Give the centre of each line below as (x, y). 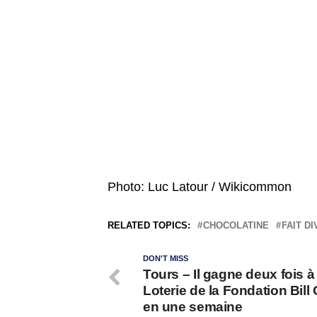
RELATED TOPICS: (149, 226)
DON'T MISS (166, 259)
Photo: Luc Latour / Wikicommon (200, 187)
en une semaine (193, 307)
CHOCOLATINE (236, 226)
